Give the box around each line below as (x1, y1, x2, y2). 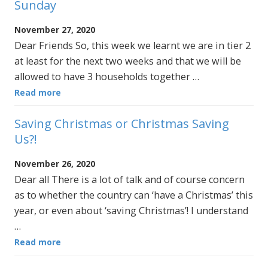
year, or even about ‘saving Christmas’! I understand (14, 203, 248, 217)
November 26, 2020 (14, 157, 95, 169)
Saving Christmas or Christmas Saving (14, 115, 229, 132)
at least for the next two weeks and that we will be (14, 54, 241, 68)
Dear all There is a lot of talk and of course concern (14, 172, 245, 186)
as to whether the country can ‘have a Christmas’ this (14, 188, 253, 202)
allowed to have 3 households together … (14, 70, 199, 84)
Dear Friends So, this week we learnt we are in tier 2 (14, 39, 251, 53)
